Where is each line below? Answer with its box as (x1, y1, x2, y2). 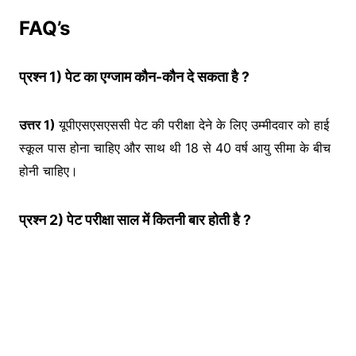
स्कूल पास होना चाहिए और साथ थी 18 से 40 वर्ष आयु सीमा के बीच (19, 140, 331, 157)
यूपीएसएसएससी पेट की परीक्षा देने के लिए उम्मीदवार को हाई (59, 117, 329, 133)
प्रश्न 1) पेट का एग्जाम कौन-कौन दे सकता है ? (19, 68, 250, 86)
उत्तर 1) (19, 117, 59, 133)
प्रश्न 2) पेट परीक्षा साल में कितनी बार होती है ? (19, 211, 251, 229)
